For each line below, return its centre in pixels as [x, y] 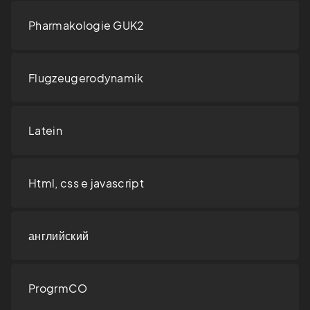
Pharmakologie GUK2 [86, 26]
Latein [45, 131]
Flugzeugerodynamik [86, 78]
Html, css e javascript [86, 183]
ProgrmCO [58, 289]
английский [59, 236]
